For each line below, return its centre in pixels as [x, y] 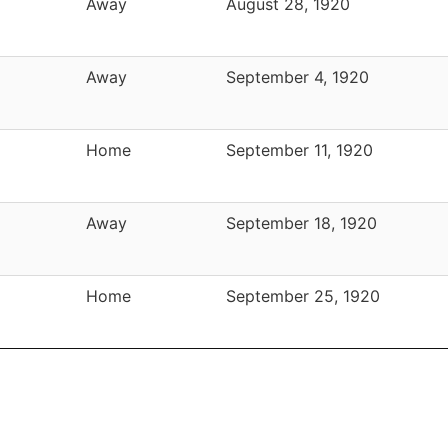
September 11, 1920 [299, 149]
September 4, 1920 [297, 76]
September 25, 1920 [303, 295]
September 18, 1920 [301, 222]
